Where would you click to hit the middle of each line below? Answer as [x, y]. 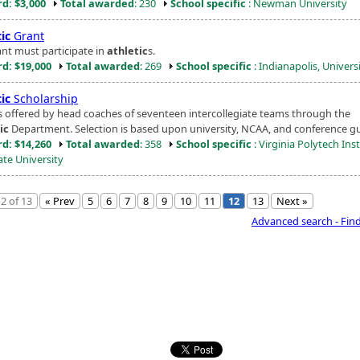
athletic [127, 50]
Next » [292, 200]
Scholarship [44, 98]
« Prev [60, 200]
